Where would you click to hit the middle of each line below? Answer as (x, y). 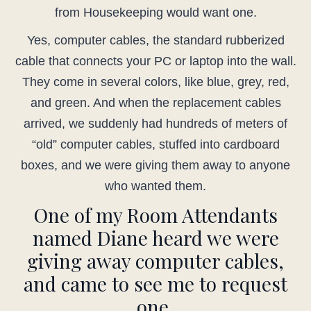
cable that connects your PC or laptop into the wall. (155, 61)
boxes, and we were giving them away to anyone (155, 166)
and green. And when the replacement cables (155, 103)
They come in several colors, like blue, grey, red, (155, 82)
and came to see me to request (155, 284)
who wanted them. (155, 186)
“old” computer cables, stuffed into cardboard (155, 145)
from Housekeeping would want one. (155, 13)
